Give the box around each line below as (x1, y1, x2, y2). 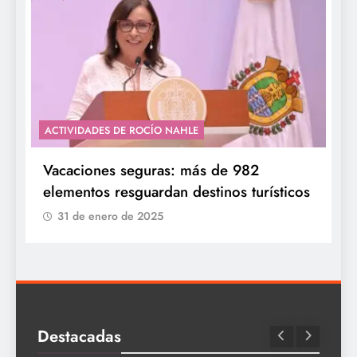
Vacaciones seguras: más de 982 (43, 159, 259, 182)
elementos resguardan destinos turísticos (43, 181, 310, 203)
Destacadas (37, 324, 121, 349)
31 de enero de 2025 (57, 208, 163, 225)
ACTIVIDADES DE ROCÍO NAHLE (45, 123, 198, 139)
